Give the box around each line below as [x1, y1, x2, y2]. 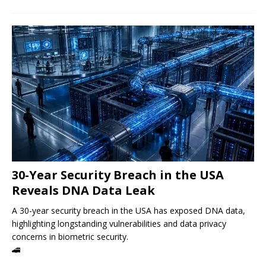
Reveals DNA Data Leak [12, 182, 155, 198]
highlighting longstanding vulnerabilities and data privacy [12, 217, 226, 229]
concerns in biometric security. [12, 230, 128, 242]
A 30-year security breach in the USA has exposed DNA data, [12, 204, 245, 216]
